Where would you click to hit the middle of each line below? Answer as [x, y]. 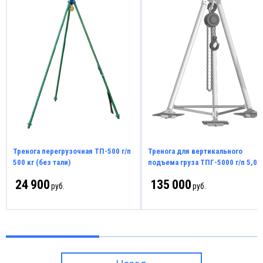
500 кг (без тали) [42, 162]
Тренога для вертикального [195, 151]
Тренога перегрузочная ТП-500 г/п [72, 151]
